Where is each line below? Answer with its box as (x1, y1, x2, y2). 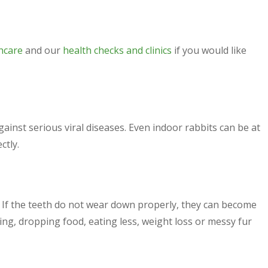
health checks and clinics (63, 44, 172, 57)
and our (23, 44, 63, 57)
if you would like (172, 44, 246, 57)
